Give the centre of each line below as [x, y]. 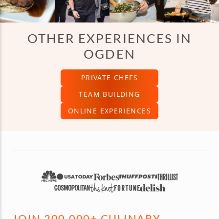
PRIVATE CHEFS [109, 78]
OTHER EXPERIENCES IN [109, 38]
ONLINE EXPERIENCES [109, 111]
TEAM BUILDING [109, 94]
